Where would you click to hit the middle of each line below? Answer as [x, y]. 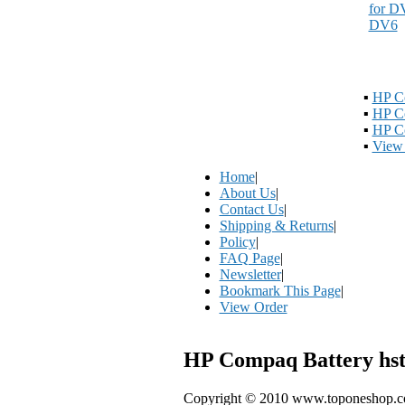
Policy [237, 242]
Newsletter [250, 274]
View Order [253, 307]
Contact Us [251, 209]
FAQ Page [250, 258]
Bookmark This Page [280, 291]
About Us [247, 193]
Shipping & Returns [276, 226]
